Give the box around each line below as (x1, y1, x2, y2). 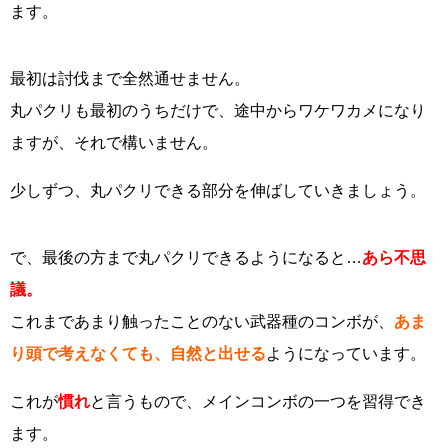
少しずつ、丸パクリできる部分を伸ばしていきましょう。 (10, 181, 426, 199)
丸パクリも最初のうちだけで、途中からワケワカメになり (10, 101, 426, 119)
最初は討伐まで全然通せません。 (10, 69, 250, 87)
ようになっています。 (266, 344, 426, 362)
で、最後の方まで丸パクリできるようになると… (10, 248, 362, 266)
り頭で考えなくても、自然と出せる (10, 344, 266, 362)
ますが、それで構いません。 (10, 133, 218, 151)
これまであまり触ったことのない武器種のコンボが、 (10, 312, 394, 330)
